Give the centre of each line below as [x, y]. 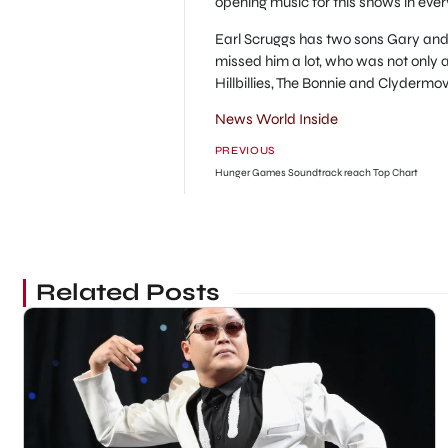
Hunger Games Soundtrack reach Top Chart [316, 173]
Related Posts [127, 293]
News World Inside [276, 119]
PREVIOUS [245, 151]
